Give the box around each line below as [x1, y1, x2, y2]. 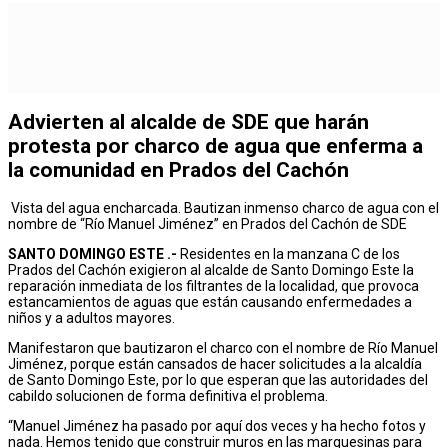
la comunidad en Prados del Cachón [8, 158, 349, 183]
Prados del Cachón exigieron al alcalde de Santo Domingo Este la [8, 261, 414, 278]
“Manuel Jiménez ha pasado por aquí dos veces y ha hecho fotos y [8, 417, 426, 434]
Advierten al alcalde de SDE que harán [8, 110, 369, 135]
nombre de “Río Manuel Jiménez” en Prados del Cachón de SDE [8, 215, 407, 232]
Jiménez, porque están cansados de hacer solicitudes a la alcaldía [8, 355, 422, 372]
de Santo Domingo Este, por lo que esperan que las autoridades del [8, 371, 428, 388]
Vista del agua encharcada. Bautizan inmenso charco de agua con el [11, 199, 439, 216]
